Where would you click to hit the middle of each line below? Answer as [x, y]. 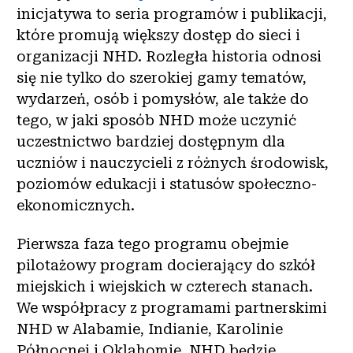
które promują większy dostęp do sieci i [158, 35]
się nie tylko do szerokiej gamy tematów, [162, 77]
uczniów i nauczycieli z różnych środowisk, [173, 162]
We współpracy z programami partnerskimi [172, 308]
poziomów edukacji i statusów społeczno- [167, 184]
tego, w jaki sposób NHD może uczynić [156, 120]
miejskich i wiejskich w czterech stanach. [165, 287]
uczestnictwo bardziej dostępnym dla [151, 141]
